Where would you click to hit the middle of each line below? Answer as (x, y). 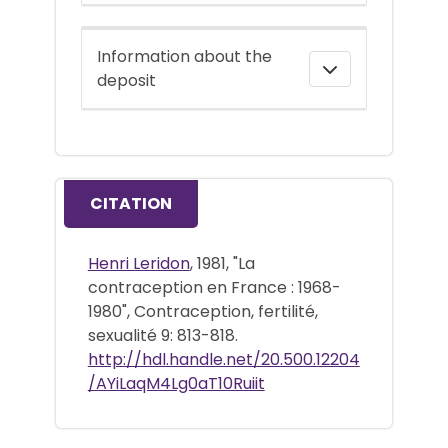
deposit (126, 80)
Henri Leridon (138, 263)
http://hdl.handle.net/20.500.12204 (223, 359)
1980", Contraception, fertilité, (202, 311)
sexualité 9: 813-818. (162, 335)
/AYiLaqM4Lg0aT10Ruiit (176, 383)
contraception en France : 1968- (214, 287)
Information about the (184, 56)
